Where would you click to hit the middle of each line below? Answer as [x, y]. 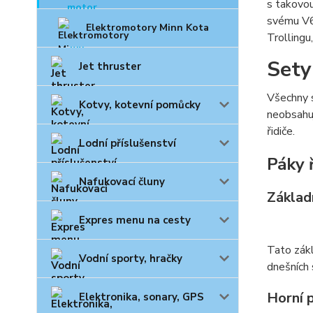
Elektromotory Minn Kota [147, 28]
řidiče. [281, 132]
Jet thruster [110, 67]
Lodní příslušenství [128, 144]
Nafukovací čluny [122, 182]
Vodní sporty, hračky [131, 259]
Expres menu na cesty [135, 220]
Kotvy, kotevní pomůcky [140, 105]
